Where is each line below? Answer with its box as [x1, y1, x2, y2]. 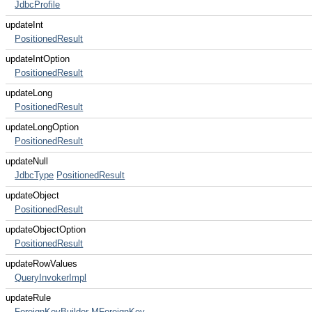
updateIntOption [6, 54, 70, 64]
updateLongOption [6, 122, 79, 132]
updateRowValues [6, 258, 77, 269]
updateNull [6, 156, 48, 166]
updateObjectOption [6, 224, 86, 235]
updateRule [6, 292, 51, 303]
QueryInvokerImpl [15, 272, 87, 283]
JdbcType [15, 170, 54, 180]
